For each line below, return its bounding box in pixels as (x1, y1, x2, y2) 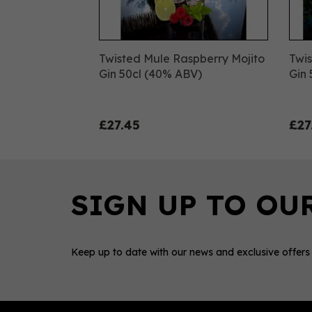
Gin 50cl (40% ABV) (99, 66, 202, 81)
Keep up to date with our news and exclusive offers (71, 246, 310, 258)
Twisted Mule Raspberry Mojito (99, 51, 265, 65)
